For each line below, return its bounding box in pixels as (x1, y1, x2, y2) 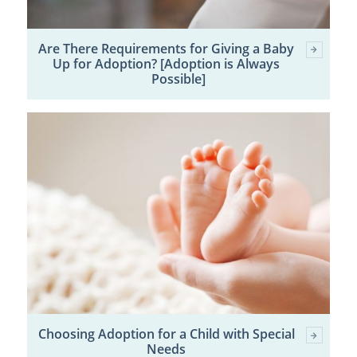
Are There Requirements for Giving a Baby (38, 39, 295, 57)
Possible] (151, 69, 206, 88)
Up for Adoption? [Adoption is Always (53, 54, 280, 73)
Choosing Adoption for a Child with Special (37, 325, 295, 343)
